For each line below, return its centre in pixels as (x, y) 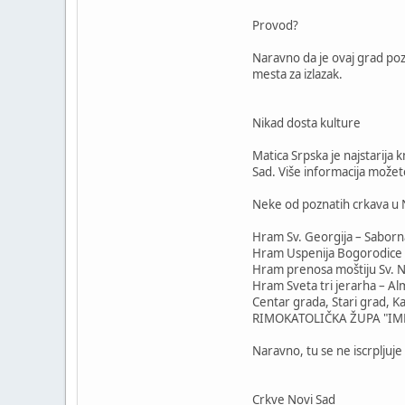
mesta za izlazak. (297, 74)
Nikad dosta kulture (306, 122)
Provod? (275, 25)
